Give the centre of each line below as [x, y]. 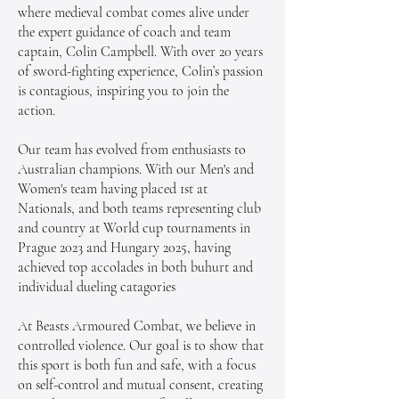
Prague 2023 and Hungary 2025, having [124, 247]
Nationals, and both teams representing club [139, 208]
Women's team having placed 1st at [113, 188]
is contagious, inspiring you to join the [123, 90]
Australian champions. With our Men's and [136, 169]
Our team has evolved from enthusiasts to [132, 149]
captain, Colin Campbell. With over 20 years [140, 51]
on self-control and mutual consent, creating [140, 384]
